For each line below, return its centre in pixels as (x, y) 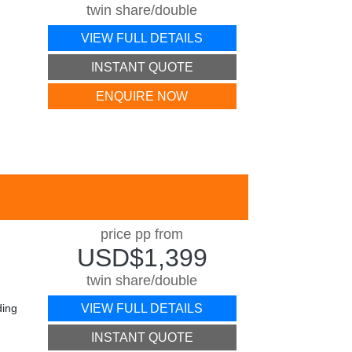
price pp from (142, 234)
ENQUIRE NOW (142, 96)
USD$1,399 (142, 258)
